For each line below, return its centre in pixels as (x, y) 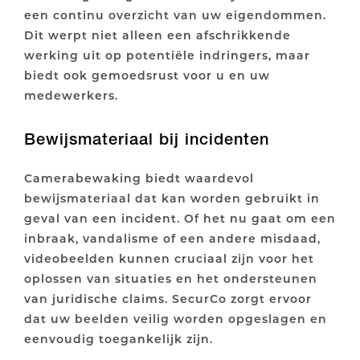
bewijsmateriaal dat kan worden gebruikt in (172, 198)
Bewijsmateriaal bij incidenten (147, 139)
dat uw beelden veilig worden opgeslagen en (176, 319)
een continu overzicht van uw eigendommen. (175, 15)
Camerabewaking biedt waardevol (139, 178)
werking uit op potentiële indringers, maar (167, 55)
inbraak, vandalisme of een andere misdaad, (172, 239)
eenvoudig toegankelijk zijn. (119, 339)
